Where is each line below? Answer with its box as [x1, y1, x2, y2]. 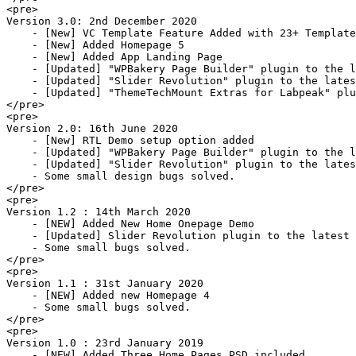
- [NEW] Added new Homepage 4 [6, 288, 210, 301]
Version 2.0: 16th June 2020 [6, 122, 178, 134]
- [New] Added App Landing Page [6, 50, 222, 63]
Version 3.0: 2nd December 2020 [6, 14, 197, 27]
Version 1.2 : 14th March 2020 [6, 205, 191, 218]
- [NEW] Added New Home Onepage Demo [6, 217, 254, 230]
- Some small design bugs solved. [6, 169, 235, 182]
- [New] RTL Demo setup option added [6, 133, 254, 146]
